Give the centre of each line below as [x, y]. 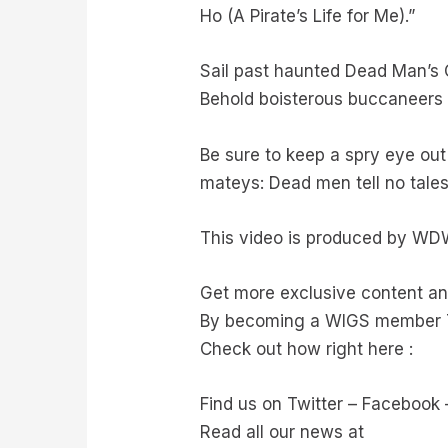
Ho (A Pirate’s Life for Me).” [308, 16]
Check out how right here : [307, 348]
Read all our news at [282, 432]
